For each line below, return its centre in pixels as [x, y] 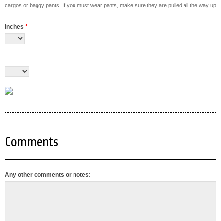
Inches [15, 27]
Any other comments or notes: [48, 175]
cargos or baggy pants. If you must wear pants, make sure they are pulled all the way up [110, 5]
